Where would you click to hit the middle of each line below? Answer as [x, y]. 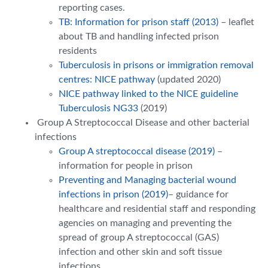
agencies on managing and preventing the [145, 223]
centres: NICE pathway [107, 79]
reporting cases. [92, 7]
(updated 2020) [188, 79]
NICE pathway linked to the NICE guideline [148, 94]
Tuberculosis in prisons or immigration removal [156, 65]
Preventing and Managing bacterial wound [147, 180]
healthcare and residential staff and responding [157, 208]
